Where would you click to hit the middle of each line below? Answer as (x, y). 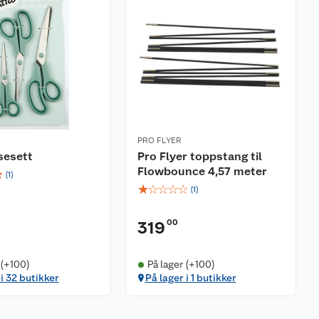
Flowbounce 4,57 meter (202, 171)
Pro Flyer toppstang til (200, 156)
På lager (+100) (181, 264)
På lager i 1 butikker (190, 278)
